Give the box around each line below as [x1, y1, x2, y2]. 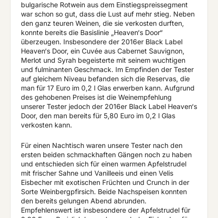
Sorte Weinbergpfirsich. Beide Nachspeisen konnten [20, 187, 187, 196]
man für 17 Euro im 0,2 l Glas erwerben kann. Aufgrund [20, 84, 195, 92]
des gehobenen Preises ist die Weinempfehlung [20, 93, 172, 102]
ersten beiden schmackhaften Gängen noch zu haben [20, 150, 192, 159]
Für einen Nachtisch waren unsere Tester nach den [20, 141, 182, 149]
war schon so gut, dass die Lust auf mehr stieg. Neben [20, 10, 195, 18]
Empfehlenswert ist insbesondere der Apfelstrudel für [20, 205, 190, 214]
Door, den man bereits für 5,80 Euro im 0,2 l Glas [20, 111, 175, 120]
